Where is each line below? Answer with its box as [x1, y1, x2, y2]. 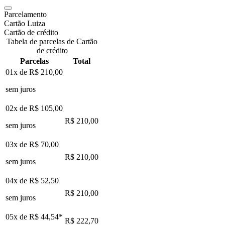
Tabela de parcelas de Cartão [7, 37, 97, 46]
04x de [6, 176, 29, 185]
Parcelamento [4, 10, 47, 19]
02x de [6, 103, 29, 113]
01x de [6, 67, 29, 76]
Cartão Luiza [4, 19, 45, 28]
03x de [6, 140, 29, 149]
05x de [6, 212, 29, 221]
